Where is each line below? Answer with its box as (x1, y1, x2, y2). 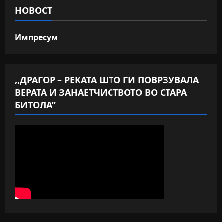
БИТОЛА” (15, 99, 55, 111)
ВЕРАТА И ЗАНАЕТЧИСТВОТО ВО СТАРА (15, 86, 187, 99)
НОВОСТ (15, 4, 52, 17)
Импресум (15, 32, 58, 43)
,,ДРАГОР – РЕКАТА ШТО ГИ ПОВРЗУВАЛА (15, 74, 199, 86)
